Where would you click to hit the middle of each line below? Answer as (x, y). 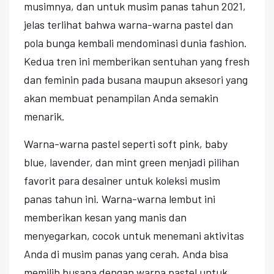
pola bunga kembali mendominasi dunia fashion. (135, 43)
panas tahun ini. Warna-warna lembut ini (120, 198)
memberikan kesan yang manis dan (105, 217)
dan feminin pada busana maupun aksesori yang (136, 79)
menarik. (44, 116)
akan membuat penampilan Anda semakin (121, 98)
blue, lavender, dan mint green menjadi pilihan (131, 162)
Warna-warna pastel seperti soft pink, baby (126, 143)
